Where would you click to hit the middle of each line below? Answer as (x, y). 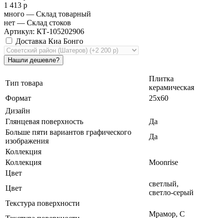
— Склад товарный (59, 14)
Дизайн (18, 110)
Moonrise (163, 162)
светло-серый (171, 192)
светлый (163, 183)
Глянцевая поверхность (44, 121)
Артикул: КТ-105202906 (44, 31)
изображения (27, 141)
